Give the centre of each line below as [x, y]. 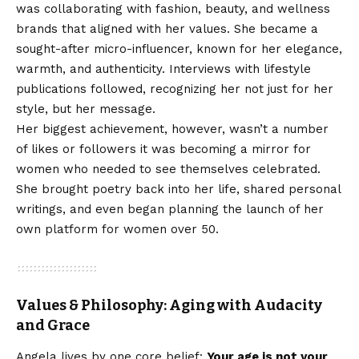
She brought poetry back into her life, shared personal [178, 189]
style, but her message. [86, 109]
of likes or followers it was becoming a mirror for [163, 149]
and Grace [53, 325]
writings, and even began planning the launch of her [170, 209]
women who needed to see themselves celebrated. [168, 169]
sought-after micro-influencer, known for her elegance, [179, 48]
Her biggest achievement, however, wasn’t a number [172, 129]
